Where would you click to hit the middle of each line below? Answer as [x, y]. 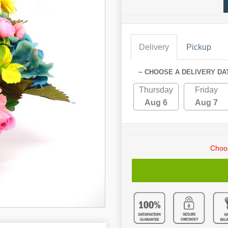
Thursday [156, 90]
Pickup [199, 47]
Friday [206, 90]
